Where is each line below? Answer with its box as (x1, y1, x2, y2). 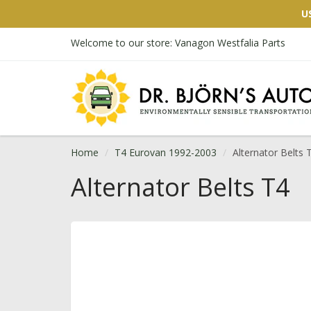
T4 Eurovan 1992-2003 (115, 146, 217, 159)
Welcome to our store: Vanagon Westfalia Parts (71, 36, 285, 49)
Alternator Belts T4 (71, 170, 290, 204)
